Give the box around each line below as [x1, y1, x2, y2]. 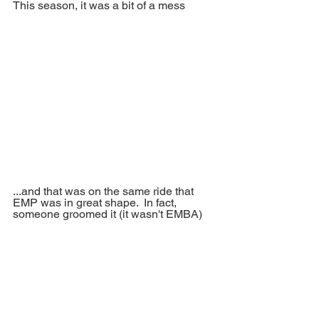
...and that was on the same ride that [13, 184, 197, 199]
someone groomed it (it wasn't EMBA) [13, 207, 202, 221]
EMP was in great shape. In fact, [13, 196, 179, 210]
